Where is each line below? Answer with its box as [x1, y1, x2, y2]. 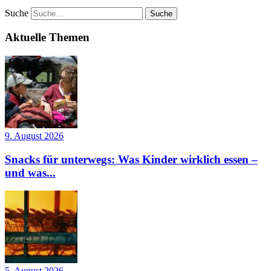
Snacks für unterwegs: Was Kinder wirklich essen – [5, 152, 258, 166]
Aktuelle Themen [5, 31, 90, 44]
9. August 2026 [5, 131, 64, 142]
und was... [5, 166, 56, 179]
